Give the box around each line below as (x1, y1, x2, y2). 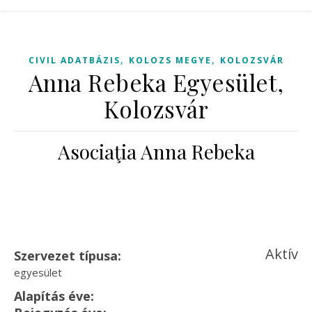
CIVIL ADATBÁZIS (28, 54, 120, 66)
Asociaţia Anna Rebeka (57, 139, 255, 164)
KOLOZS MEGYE (128, 54, 212, 66)
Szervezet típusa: (14, 247, 121, 264)
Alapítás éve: (14, 288, 94, 304)
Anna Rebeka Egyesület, (28, 67, 284, 97)
